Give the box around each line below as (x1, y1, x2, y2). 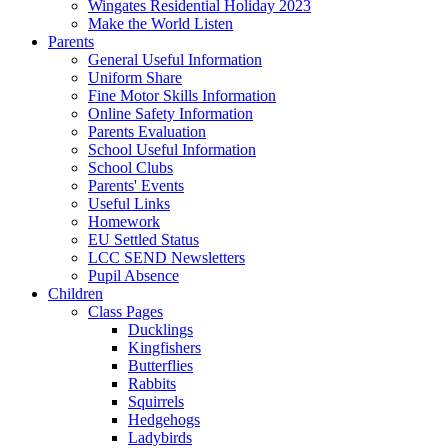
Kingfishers (128, 338, 201, 356)
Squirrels (128, 392, 184, 410)
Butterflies (128, 356, 193, 374)
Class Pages (88, 302, 163, 320)
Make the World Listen (88, 14, 233, 32)
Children (48, 284, 103, 302)
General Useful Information (88, 50, 262, 68)
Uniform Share (88, 68, 182, 86)
